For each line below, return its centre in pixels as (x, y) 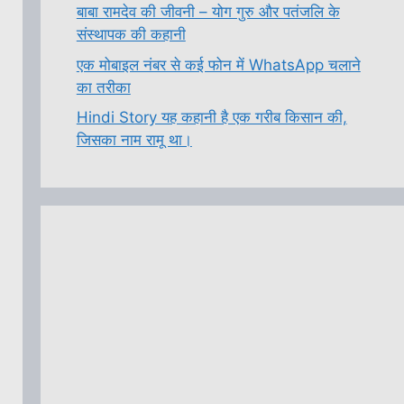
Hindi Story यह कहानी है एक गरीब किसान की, (211, 117)
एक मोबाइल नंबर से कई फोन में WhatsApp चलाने (218, 64)
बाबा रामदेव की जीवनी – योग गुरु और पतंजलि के (208, 12)
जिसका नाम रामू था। (134, 140)
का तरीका (103, 87)
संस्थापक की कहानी (131, 34)
